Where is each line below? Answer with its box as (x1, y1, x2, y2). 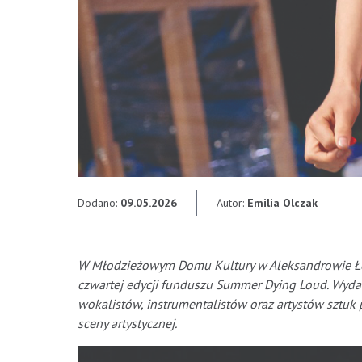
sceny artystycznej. (78, 315, 177, 332)
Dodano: (78, 196, 120, 211)
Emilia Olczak (247, 196, 318, 211)
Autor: (217, 196, 247, 211)
